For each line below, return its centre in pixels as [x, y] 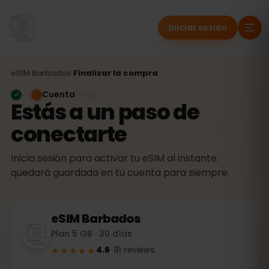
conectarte [69, 134]
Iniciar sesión [198, 28]
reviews [140, 250]
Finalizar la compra [116, 73]
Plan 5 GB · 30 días [92, 234]
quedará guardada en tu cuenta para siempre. [120, 173]
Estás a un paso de [105, 112]
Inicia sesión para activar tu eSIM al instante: [115, 158]
